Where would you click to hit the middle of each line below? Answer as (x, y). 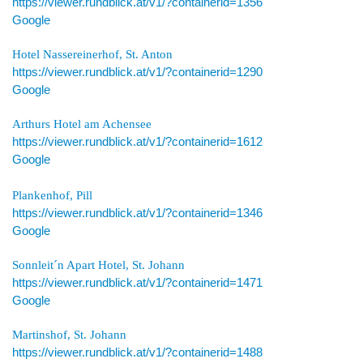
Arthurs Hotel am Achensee (82, 124)
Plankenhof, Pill (52, 195)
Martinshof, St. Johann (69, 334)
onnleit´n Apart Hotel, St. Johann (102, 265)
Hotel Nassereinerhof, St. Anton (92, 54)
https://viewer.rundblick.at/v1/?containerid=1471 (137, 282)
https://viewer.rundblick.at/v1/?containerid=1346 (137, 213)
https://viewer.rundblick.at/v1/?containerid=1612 (137, 141)
